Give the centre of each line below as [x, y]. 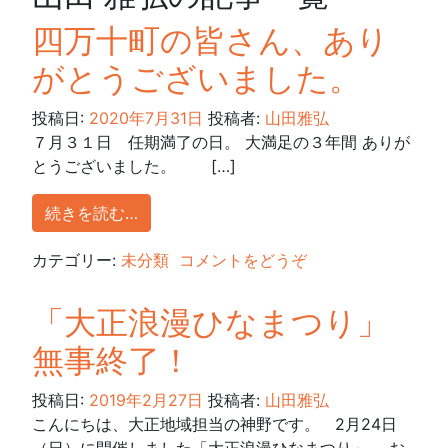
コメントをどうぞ [243, 259]
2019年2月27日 [146, 399]
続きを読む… [91, 212]
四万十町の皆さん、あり [210, 40]
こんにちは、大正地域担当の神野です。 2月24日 [214, 423]
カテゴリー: [76, 259]
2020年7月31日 [146, 117]
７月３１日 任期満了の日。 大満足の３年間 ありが [221, 141]
